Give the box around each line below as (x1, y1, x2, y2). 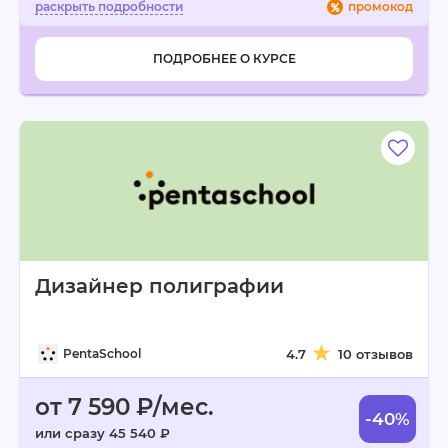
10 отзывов (338, 346, 413, 362)
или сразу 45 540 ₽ (35, 425, 170, 441)
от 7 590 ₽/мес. (35, 393, 214, 421)
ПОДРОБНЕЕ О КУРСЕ (152, 51, 296, 66)
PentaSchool (63, 346, 141, 361)
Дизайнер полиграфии (35, 274, 284, 298)
